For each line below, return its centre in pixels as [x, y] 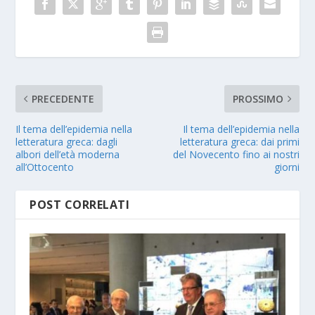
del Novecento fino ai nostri [236, 155]
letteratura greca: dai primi [239, 142]
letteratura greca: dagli [67, 142]
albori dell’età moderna [68, 155]
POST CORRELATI [80, 205]
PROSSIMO [258, 99]
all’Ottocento [45, 167]
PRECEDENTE [63, 99]
